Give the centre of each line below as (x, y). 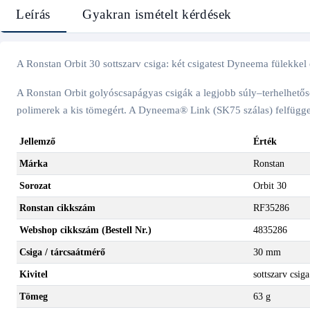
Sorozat (35, 185)
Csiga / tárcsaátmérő (62, 252)
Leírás (33, 15)
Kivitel (33, 274)
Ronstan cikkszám (57, 208)
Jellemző (37, 141)
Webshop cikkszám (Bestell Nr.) (85, 230)
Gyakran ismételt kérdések (157, 15)
